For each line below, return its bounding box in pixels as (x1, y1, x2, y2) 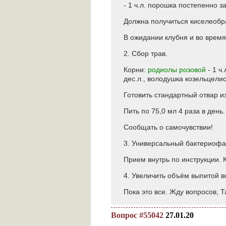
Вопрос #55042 (111, 211, 163, 219)
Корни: (124, 66, 148, 74)
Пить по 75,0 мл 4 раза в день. (124, 107, 225, 115)
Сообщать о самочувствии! (124, 123, 213, 131)
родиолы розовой (148, 66, 206, 74)
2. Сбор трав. (124, 49, 167, 58)
